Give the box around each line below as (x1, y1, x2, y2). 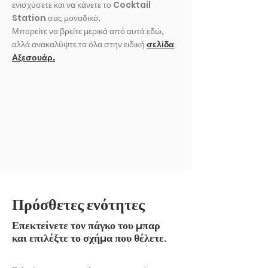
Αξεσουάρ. (12, 51, 55, 63)
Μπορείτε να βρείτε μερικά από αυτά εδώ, (12, 25, 164, 37)
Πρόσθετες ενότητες (12, 197, 145, 214)
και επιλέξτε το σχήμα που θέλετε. (12, 233, 166, 245)
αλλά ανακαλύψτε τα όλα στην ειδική (12, 38, 147, 50)
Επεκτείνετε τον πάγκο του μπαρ (12, 220, 160, 232)
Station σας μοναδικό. (12, 11, 100, 24)
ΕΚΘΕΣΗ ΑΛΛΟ (66, 124, 125, 136)
